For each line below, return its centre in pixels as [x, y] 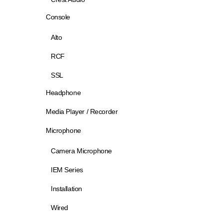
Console [58, 17]
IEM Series [67, 170]
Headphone [63, 93]
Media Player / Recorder [82, 111]
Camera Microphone [81, 151]
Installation [66, 189]
